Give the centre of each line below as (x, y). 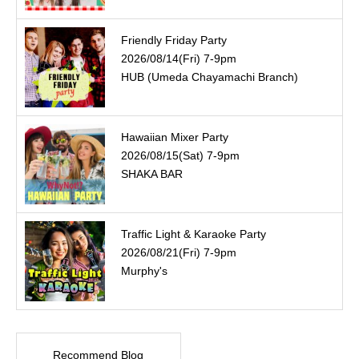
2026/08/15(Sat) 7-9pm (180, 156)
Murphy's (144, 271)
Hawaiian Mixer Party (175, 137)
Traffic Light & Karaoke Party (194, 234)
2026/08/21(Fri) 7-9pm (179, 253)
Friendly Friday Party (174, 40)
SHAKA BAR (152, 174)
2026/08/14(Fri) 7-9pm (179, 59)
